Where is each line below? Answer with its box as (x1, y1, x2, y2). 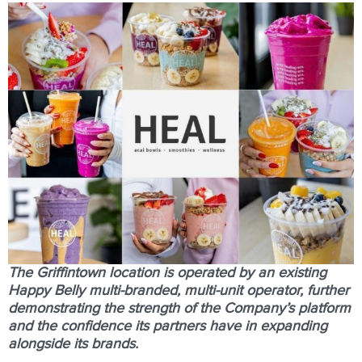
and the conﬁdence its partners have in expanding (8, 318, 327, 334)
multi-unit (184, 283, 242, 298)
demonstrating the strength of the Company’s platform (8, 301, 351, 316)
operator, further (242, 283, 349, 298)
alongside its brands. (8, 336, 138, 351)
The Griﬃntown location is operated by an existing (8, 265, 326, 280)
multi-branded (89, 283, 177, 298)
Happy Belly (8, 283, 89, 298)
